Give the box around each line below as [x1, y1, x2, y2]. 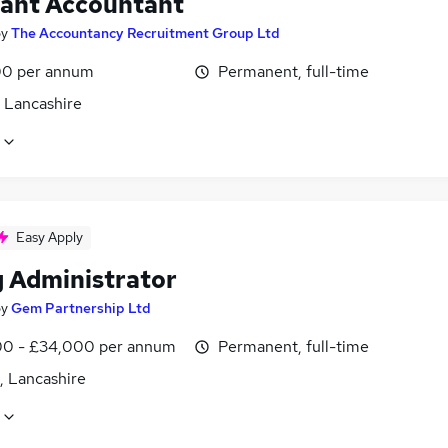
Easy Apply [16, 228, 83, 247]
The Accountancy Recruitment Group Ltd [11, 24, 280, 42]
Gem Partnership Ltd [11, 299, 151, 318]
